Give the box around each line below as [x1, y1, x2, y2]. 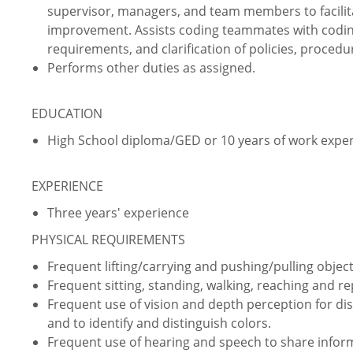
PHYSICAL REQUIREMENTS [32, 231, 185, 249]
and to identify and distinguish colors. [47, 314, 271, 333]
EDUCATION [32, 105, 102, 123]
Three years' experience [47, 204, 189, 222]
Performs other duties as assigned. [47, 59, 255, 77]
